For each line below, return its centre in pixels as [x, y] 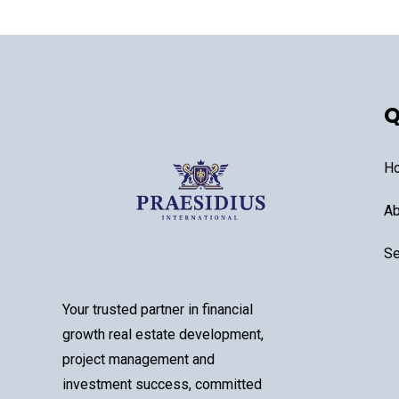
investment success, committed [162, 384]
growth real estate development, [163, 334]
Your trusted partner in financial [158, 309]
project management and [138, 359]
